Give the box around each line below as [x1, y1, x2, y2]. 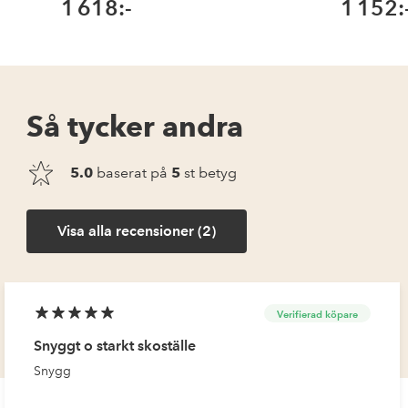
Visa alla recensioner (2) [57, 222, 217, 240]
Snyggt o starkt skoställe [34, 337, 197, 355]
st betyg [180, 164, 238, 182]
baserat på [93, 164, 172, 182]
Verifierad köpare [277, 307, 359, 321]
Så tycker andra [26, 108, 244, 145]
